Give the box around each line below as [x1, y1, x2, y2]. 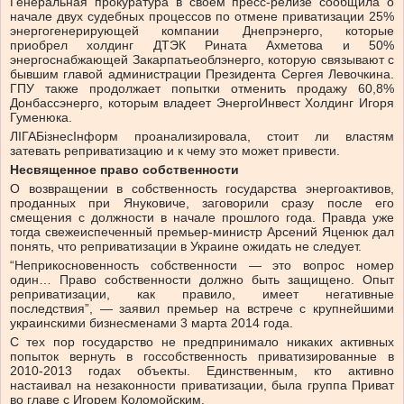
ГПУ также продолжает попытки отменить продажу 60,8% [10, 81, 394, 96]
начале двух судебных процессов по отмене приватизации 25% [10, 9, 394, 24]
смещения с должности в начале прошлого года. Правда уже [10, 210, 394, 225]
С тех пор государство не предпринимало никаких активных [10, 335, 394, 350]
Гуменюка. [10, 110, 72, 125]
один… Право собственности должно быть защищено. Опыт [10, 272, 394, 288]
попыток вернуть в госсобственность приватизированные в [10, 349, 394, 364]
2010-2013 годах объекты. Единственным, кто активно [10, 363, 394, 379]
